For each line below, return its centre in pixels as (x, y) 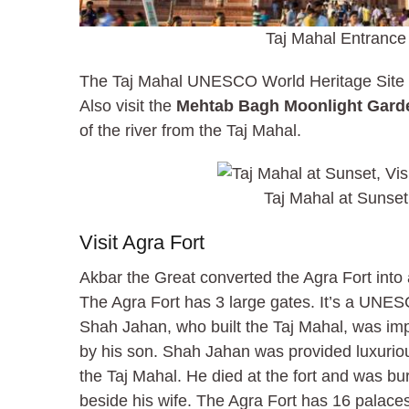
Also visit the (128, 105)
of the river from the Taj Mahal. (190, 130)
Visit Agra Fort (142, 242)
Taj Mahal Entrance (336, 38)
